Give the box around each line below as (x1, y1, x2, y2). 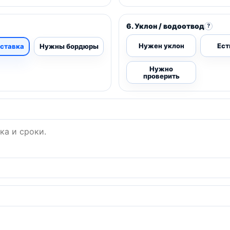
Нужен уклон (138, 42, 184, 50)
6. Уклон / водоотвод (126, 22, 204, 31)
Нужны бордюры (39, 42, 99, 51)
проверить (143, 72, 180, 81)
